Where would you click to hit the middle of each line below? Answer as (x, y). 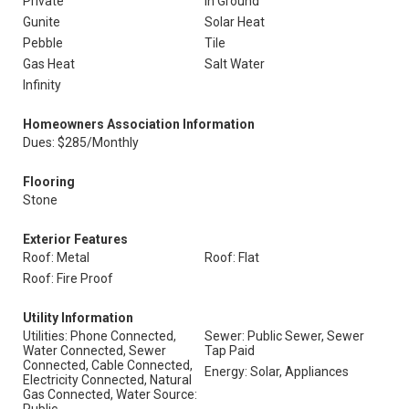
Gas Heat (49, 64)
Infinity (42, 85)
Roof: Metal (56, 257)
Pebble (43, 43)
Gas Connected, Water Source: (110, 394)
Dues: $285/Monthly (81, 142)
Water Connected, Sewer (94, 351)
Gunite (42, 22)
